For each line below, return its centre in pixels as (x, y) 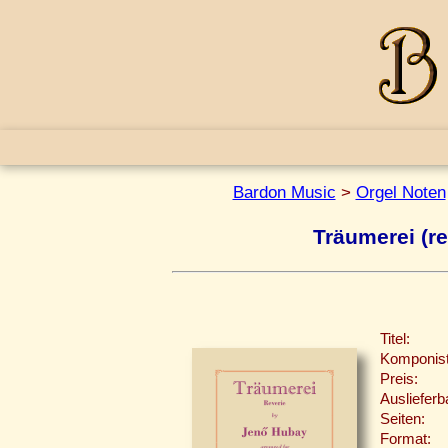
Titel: (395, 339)
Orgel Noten (400, 192)
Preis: (399, 379)
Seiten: (402, 419)
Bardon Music (284, 192)
